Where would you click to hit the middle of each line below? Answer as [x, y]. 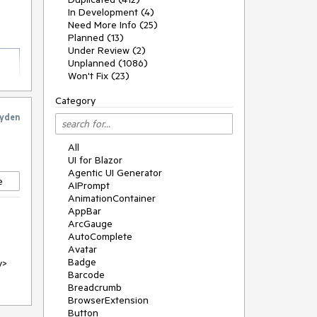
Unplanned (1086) [108, 63]
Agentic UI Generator [115, 173]
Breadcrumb [95, 287]
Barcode [86, 275]
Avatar [82, 249]
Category [75, 100]
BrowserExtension [108, 300]
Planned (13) [96, 38]
